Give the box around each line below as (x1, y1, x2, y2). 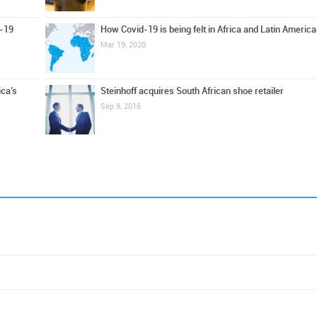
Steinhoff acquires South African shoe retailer (100, 86, 284, 96)
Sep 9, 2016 (100, 102, 141, 111)
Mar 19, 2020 (100, 40, 146, 50)
